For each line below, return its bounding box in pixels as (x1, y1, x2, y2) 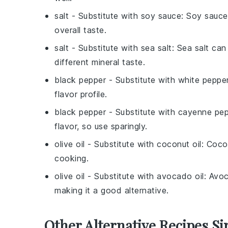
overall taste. (54, 25, 106, 35)
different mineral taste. (54, 57, 145, 67)
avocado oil (157, 171, 204, 181)
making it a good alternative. (54, 185, 169, 195)
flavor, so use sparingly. (54, 121, 148, 131)
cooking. (54, 153, 89, 163)
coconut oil (157, 139, 202, 149)
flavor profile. (54, 89, 107, 99)
